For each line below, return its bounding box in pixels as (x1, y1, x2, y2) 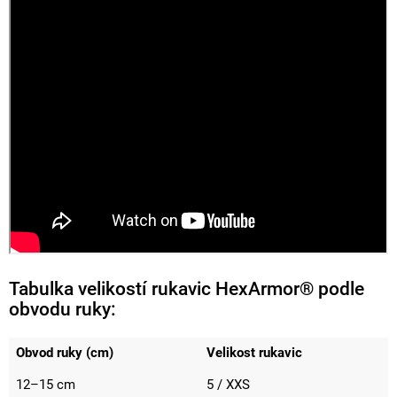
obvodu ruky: (9, 298, 116, 321)
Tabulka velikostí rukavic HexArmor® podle (9, 277, 364, 300)
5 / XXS (206, 378, 250, 393)
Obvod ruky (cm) (16, 346, 113, 362)
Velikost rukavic (206, 346, 302, 362)
